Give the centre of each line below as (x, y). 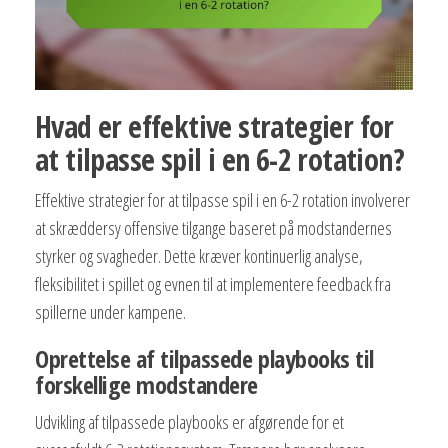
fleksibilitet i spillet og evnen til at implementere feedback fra (213, 284)
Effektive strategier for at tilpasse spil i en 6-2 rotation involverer (222, 200)
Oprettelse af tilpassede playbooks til (204, 359)
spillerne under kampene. (110, 312)
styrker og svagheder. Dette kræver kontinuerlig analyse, (199, 256)
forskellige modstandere (146, 385)
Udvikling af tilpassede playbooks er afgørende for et (189, 422)
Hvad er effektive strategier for (214, 127)
